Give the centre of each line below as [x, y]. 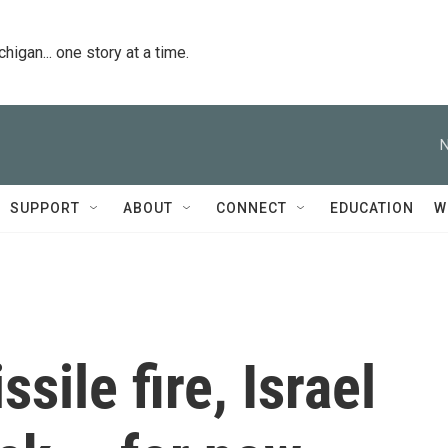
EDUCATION [372, 208]
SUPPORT [45, 208]
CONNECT [251, 208]
